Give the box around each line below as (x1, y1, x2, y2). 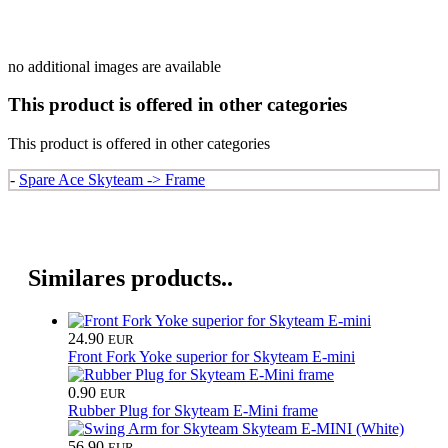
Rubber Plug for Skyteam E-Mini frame (68, 401, 318, 419)
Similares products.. (28, 264, 233, 291)
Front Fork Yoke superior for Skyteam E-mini (68, 347, 355, 365)
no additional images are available (8, 57, 221, 75)
